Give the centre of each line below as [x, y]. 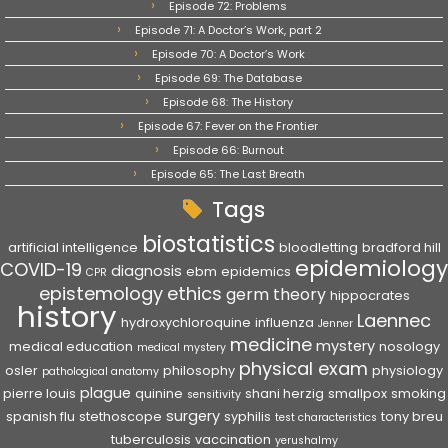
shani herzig [284, 393]
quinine [158, 393]
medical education [70, 346]
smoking [418, 393]
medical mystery [181, 347]
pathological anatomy [100, 371]
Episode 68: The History [228, 102]
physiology [407, 370]
